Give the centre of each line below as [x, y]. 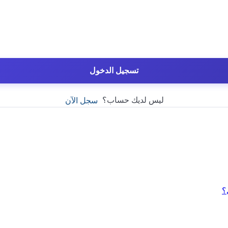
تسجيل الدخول [114, 70]
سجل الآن [81, 101]
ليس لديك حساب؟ [131, 100]
